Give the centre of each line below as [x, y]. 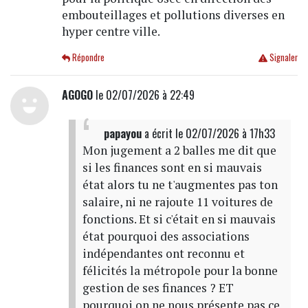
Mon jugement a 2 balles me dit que [179, 151]
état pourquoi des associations [166, 236]
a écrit [158, 134]
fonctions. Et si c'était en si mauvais [179, 219]
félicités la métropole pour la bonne [180, 271]
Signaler [282, 58]
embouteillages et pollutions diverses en [173, 15]
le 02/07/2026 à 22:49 [143, 95]
